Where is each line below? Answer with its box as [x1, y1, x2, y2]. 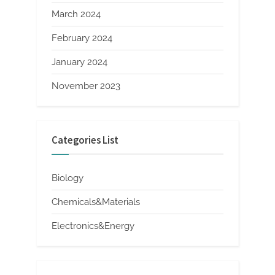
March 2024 [52, 8, 101, 20]
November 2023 [52, 80, 120, 92]
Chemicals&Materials [52, 196, 140, 207]
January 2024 [52, 56, 107, 68]
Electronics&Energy [52, 220, 134, 231]
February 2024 [52, 33, 112, 44]
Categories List [52, 134, 118, 147]
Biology [52, 172, 83, 184]
